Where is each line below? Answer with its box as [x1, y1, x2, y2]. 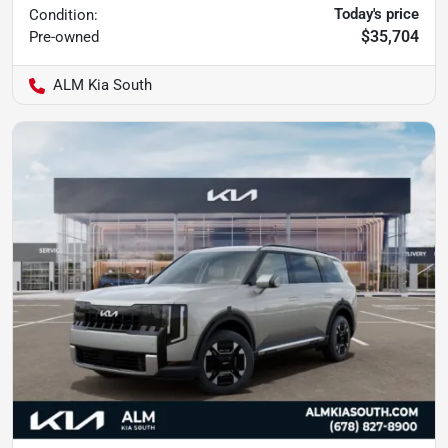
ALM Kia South [53, 76, 152, 94]
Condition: [29, 6, 98, 24]
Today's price [334, 5, 419, 23]
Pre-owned [29, 28, 99, 46]
